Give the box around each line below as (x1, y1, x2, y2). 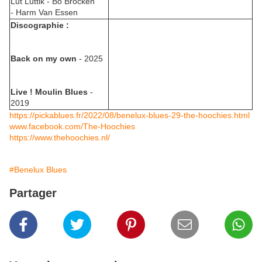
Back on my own (11, 54, 77, 64)
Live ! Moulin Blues (11, 87, 88, 97)
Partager (9, 187, 57, 200)
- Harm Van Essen (11, 8, 78, 18)
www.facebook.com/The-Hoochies (9, 122, 135, 132)
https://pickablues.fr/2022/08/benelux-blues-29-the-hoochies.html (9, 111, 250, 120)
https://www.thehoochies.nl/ (9, 133, 110, 143)
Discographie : (11, 20, 69, 30)
